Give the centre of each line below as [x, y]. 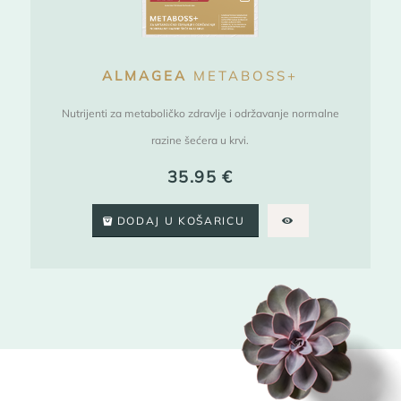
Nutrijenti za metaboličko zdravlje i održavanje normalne [200, 114]
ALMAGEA [145, 75]
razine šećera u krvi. [200, 141]
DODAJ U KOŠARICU [181, 220]
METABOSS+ [243, 75]
